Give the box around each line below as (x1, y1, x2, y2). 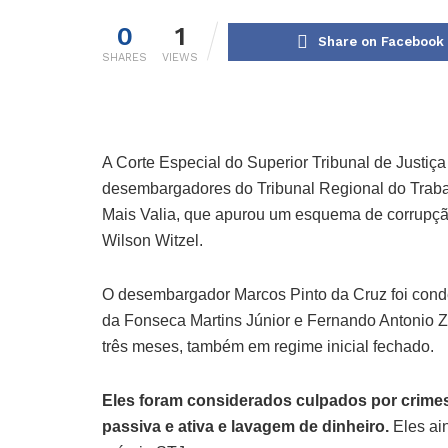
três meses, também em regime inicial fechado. (102, 338, 438, 356)
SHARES (102, 51, 147, 65)
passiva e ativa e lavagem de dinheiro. (102, 418, 389, 436)
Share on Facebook (318, 34, 444, 50)
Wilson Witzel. (102, 232, 207, 250)
